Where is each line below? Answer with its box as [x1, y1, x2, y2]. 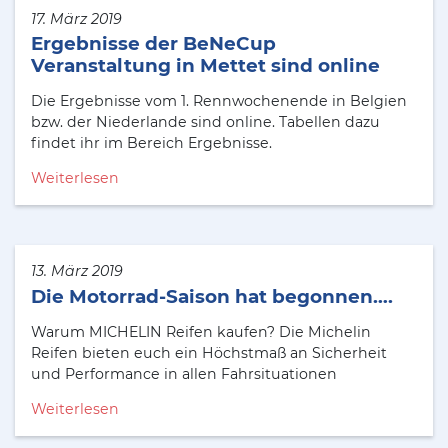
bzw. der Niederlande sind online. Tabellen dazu [31, 113, 380, 132]
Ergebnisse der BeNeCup [31, 32, 276, 56]
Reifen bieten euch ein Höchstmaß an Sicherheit [31, 343, 387, 362]
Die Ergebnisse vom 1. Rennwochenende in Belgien [31, 92, 407, 111]
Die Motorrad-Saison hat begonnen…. [31, 284, 393, 308]
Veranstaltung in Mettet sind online [31, 54, 380, 78]
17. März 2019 [31, 9, 122, 28]
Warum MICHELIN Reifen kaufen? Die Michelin [31, 322, 371, 341]
